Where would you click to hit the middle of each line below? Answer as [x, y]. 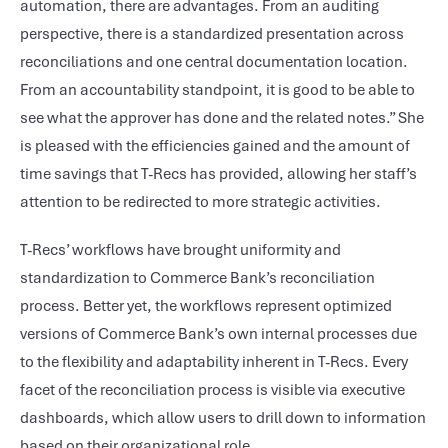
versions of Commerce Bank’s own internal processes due [218, 334]
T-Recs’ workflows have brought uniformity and [180, 250]
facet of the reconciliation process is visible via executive [212, 390]
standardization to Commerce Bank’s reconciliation [197, 278]
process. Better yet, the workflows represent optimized [206, 306]
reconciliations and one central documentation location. [214, 62]
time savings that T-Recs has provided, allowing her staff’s [218, 174]
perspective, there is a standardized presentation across [212, 34]
